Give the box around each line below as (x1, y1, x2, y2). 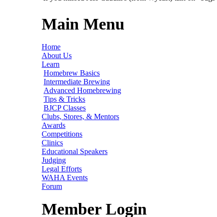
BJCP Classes (44, 103, 86, 112)
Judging (42, 155, 66, 164)
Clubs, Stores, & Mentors (42, 112, 119, 121)
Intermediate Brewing (44, 77, 110, 86)
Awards (42, 121, 65, 129)
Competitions (42, 129, 82, 138)
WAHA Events (42, 173, 88, 182)
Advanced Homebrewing (44, 86, 121, 94)
